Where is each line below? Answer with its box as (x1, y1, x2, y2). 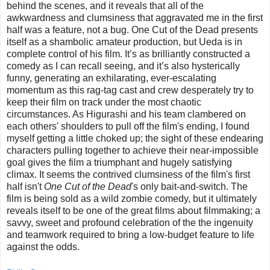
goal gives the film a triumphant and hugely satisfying (7, 157, 232, 168)
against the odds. (7, 241, 80, 252)
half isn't (7, 181, 44, 192)
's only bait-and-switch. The (131, 181, 248, 192)
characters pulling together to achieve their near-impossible (7, 145, 259, 155)
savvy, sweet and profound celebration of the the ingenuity (7, 217, 253, 228)
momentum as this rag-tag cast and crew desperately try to (7, 84, 254, 95)
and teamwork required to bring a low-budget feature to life (7, 229, 254, 240)
